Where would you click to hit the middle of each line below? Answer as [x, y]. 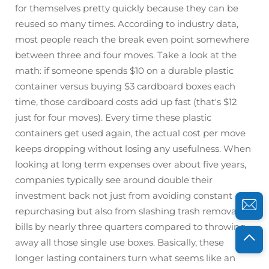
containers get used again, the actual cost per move [130, 133]
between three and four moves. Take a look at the [126, 55]
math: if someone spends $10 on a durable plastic [124, 71]
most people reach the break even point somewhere [132, 39]
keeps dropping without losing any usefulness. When [133, 149]
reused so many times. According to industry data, [127, 24]
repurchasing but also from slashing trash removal [127, 211]
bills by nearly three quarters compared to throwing [130, 227]
